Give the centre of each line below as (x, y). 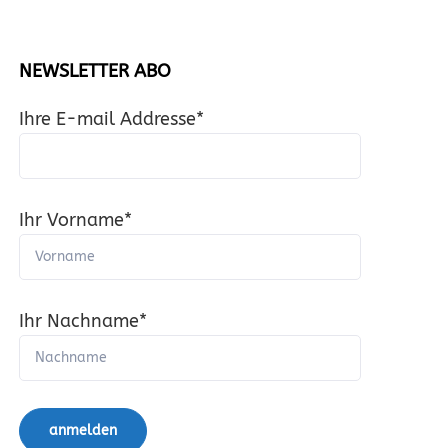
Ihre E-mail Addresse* (111, 119)
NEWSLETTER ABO (95, 71)
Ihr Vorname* (75, 220)
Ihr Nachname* (83, 321)
